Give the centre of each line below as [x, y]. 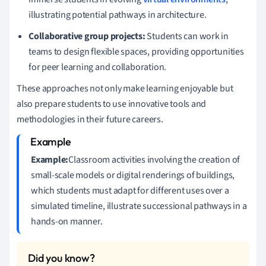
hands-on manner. [67, 221]
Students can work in [187, 36]
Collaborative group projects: [87, 36]
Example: [50, 159]
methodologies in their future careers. [90, 119]
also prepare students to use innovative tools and [112, 104]
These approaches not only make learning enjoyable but [125, 88]
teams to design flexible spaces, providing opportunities [136, 51]
